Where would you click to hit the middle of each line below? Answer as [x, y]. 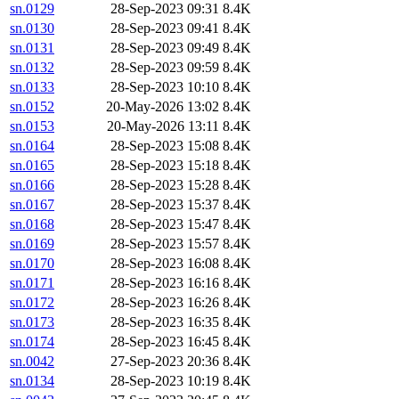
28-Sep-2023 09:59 [165, 68]
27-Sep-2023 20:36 [165, 362]
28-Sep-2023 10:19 [165, 381]
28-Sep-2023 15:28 [165, 185]
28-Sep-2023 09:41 [165, 28]
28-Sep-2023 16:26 [165, 303]
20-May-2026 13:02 [163, 107]
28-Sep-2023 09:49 [165, 48]
